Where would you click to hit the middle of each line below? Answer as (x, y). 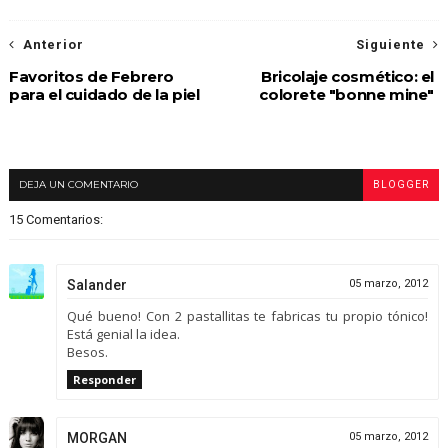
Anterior (53, 45)
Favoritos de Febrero (91, 77)
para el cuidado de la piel (104, 95)
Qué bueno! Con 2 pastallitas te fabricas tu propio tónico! (247, 316)
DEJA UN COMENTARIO (78, 185)
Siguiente (391, 45)
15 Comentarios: (55, 220)
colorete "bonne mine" (347, 95)
